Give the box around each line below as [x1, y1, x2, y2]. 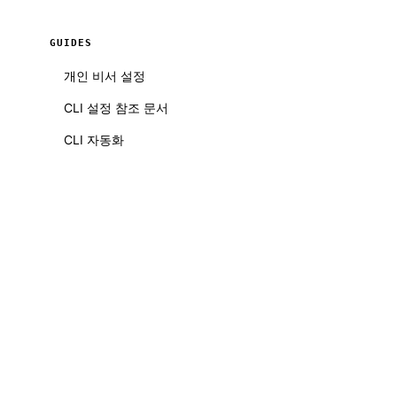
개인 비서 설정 [64, 68, 145, 83]
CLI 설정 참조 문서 [64, 100, 168, 115]
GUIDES [50, 37, 92, 49]
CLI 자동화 [64, 132, 124, 147]
